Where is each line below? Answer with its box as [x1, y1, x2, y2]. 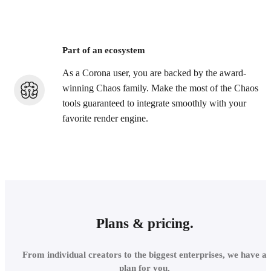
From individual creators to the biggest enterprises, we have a [22, 250, 267, 260]
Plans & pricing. [96, 215, 194, 232]
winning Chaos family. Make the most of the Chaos [62, 83, 258, 94]
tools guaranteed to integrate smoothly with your [62, 98, 246, 109]
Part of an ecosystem [62, 45, 145, 56]
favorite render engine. [62, 113, 148, 125]
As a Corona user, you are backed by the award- [62, 68, 246, 79]
